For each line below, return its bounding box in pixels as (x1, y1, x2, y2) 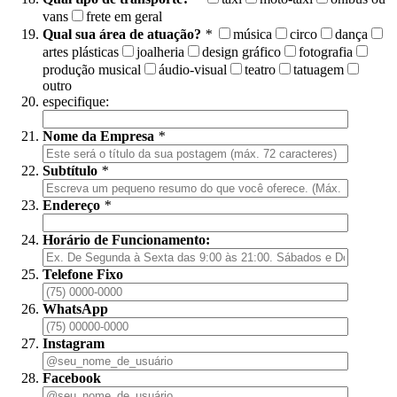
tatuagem (293, 62, 344, 78)
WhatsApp (43, 301, 108, 317)
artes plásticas (43, 44, 119, 60)
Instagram (43, 336, 105, 352)
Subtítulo (43, 163, 97, 179)
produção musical (43, 62, 141, 78)
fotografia (299, 44, 353, 60)
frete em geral (86, 9, 162, 25)
